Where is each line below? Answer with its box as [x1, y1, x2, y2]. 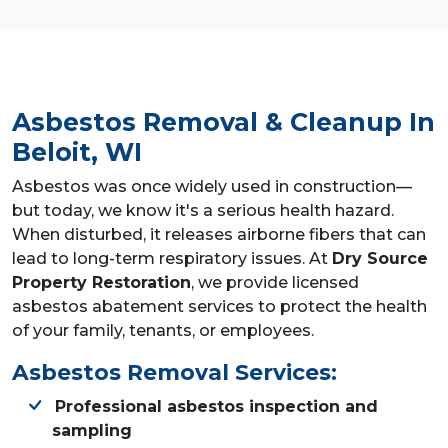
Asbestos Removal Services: [12, 359, 337, 386]
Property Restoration [12, 273, 191, 293]
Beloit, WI [12, 137, 142, 168]
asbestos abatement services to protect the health [12, 297, 427, 317]
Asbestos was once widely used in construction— [12, 177, 412, 197]
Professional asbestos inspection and [55, 397, 379, 417]
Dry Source [332, 249, 428, 269]
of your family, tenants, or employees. [12, 321, 314, 341]
